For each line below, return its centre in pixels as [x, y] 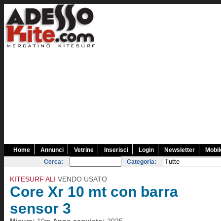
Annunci [52, 150]
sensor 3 [40, 208]
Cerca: [54, 162]
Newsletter [180, 150]
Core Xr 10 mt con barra [94, 192]
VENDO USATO [81, 179]
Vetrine [84, 150]
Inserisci [116, 150]
